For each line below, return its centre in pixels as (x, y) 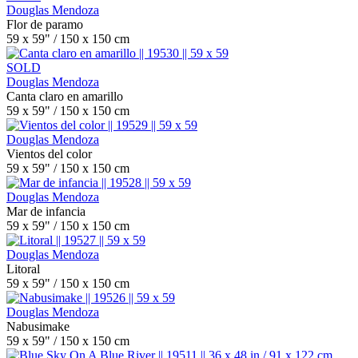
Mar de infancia (46, 211)
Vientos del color (49, 154)
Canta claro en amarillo (65, 96)
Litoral (23, 269)
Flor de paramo (45, 24)
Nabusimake (38, 326)
